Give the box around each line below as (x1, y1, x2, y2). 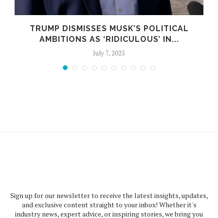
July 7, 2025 (93, 48, 125, 57)
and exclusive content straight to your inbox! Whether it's (21, 200, 197, 209)
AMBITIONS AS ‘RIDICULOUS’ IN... (39, 34, 179, 44)
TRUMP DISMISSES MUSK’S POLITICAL (29, 23, 189, 33)
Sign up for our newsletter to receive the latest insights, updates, (10, 190, 208, 200)
